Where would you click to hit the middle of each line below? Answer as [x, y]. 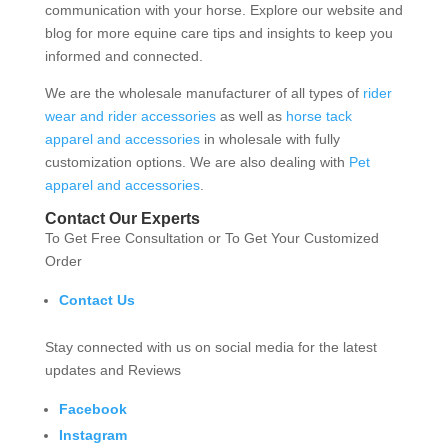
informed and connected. [123, 55]
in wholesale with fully [269, 138]
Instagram [92, 434]
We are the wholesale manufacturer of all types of [203, 92]
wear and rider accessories [130, 115]
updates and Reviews [112, 369]
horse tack [318, 115]
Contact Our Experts [122, 218]
